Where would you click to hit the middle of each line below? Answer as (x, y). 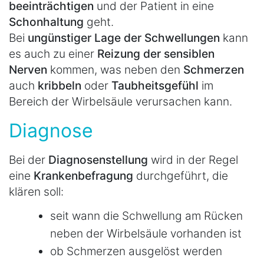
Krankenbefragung (85, 176)
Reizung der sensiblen (156, 54)
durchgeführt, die (182, 176)
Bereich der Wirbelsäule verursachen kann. (121, 102)
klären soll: (36, 192)
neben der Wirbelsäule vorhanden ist (146, 233)
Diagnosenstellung (100, 160)
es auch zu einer (53, 54)
